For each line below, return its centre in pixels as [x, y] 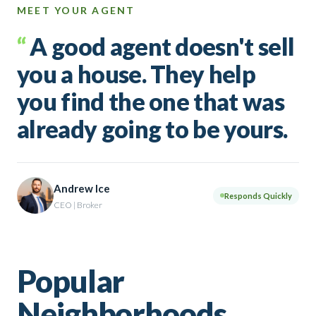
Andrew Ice [82, 188]
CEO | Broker [78, 205]
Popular [71, 281]
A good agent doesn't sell [162, 46]
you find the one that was [151, 101]
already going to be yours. [152, 129]
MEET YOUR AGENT [76, 10]
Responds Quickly [258, 195]
